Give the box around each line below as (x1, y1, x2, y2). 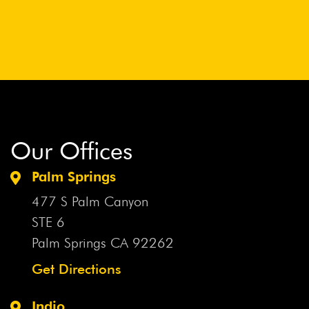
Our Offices (10, 135, 132, 165)
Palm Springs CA (32, 234, 132, 251)
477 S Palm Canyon (32, 192, 148, 210)
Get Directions (32, 260, 121, 277)
